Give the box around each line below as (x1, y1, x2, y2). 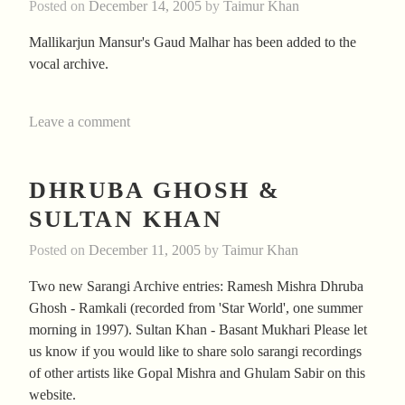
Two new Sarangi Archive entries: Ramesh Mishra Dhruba (29, 278, 363, 295)
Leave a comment (29, 113, 130, 129)
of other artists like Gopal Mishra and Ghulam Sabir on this (29, 365, 365, 381)
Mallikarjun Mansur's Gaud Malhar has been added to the (29, 33, 356, 50)
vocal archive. (29, 55, 108, 71)
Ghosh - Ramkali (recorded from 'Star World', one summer (29, 300, 363, 316)
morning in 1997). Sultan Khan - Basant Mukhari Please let (29, 322, 367, 338)
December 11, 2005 (89, 242, 201, 259)
